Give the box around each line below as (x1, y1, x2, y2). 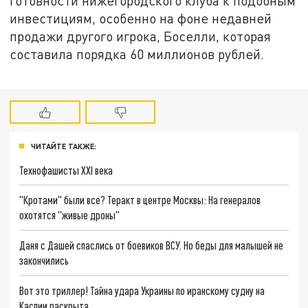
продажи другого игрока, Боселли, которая (10, 27, 272, 44)
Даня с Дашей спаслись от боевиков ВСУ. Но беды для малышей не (19, 239, 284, 252)
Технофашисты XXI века (19, 163, 113, 177)
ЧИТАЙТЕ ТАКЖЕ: (31, 141, 96, 151)
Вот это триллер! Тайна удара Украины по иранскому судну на (19, 283, 265, 297)
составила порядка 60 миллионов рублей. (10, 45, 265, 62)
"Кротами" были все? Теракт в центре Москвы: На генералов (19, 193, 261, 207)
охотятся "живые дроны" (19, 208, 120, 222)
